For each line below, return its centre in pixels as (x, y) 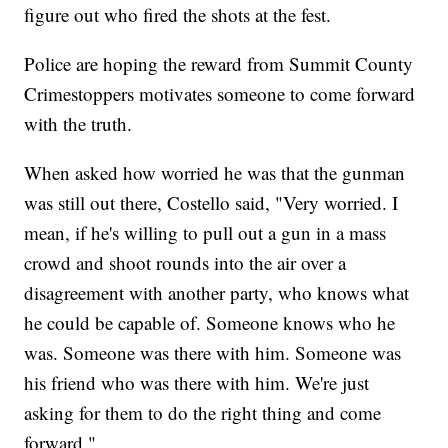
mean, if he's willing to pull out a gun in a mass (205, 232)
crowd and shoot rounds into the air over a (185, 262)
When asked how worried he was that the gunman (215, 172)
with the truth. (78, 123)
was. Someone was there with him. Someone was (213, 352)
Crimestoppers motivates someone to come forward (220, 93)
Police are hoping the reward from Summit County (219, 63)
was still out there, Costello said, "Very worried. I (211, 202)
